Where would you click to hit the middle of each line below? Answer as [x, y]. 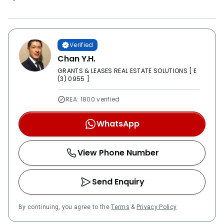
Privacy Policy [156, 207]
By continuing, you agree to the [65, 207]
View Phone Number [118, 152]
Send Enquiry [118, 181]
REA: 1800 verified [93, 99]
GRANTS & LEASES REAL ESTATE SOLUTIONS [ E [127, 70]
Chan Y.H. [77, 58]
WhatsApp [118, 123]
